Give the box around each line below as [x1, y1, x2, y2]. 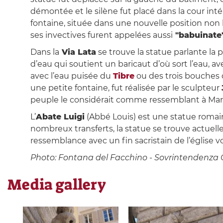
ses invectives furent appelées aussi [30, 30, 173, 40]
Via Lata [59, 47, 96, 57]
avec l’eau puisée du [30, 71, 113, 81]
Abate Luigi [35, 112, 85, 122]
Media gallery [7, 175, 106, 195]
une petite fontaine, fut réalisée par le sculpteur [30, 83, 222, 93]
